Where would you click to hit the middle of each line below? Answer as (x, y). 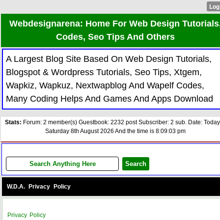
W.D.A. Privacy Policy (39, 186)
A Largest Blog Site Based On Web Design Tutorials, (109, 59)
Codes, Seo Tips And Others (116, 37)
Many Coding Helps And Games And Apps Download (110, 99)
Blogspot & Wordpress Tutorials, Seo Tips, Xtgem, (104, 72)
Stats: (14, 122)
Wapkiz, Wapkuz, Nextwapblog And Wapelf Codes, (105, 85)
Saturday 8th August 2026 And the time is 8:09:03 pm (116, 131)
